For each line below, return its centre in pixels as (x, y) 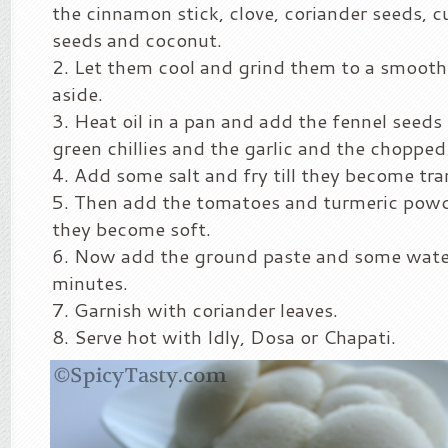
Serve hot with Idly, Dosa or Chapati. (235, 336)
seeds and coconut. (137, 39)
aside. (77, 93)
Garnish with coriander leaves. (206, 309)
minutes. (90, 282)
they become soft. (131, 228)
